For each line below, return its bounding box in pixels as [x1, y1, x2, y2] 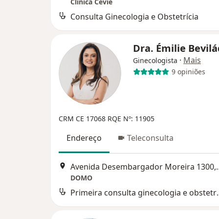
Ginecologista [133, 55, 177, 65]
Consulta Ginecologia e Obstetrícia [70, 11, 198, 22]
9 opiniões [171, 67, 205, 77]
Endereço [66, 132, 102, 143]
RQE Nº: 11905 [108, 113, 154, 123]
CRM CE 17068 [59, 113, 108, 123]
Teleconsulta [127, 132, 174, 143]
